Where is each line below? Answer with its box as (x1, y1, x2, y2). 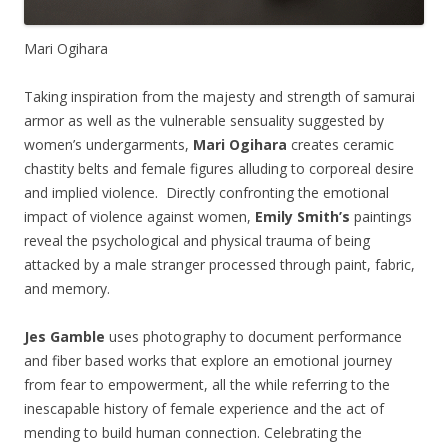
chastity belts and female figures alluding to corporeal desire (24, 159, 414, 179)
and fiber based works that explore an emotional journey (24, 351, 392, 371)
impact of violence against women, (24, 207, 255, 227)
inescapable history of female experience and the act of (24, 399, 384, 419)
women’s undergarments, (24, 135, 193, 155)
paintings (350, 207, 412, 227)
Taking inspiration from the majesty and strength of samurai (24, 87, 415, 107)
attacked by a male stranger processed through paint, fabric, (24, 255, 415, 275)
